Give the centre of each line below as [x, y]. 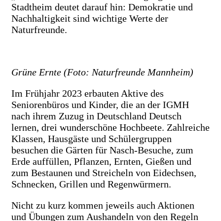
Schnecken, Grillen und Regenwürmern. [91, 184]
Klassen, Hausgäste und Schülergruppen [92, 138]
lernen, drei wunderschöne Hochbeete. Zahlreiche [110, 127]
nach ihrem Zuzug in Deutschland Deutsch [96, 116]
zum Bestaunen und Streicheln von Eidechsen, [104, 172]
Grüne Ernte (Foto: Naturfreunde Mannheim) [102, 72]
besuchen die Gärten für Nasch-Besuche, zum [102, 150]
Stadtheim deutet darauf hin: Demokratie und [102, 7]
